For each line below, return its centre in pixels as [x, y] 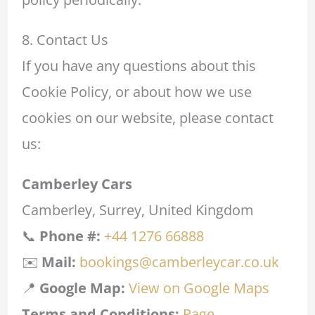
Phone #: [70, 236]
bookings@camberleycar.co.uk [179, 262]
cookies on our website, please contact [147, 118]
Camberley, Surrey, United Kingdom [137, 210]
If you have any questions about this [139, 66]
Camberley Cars [77, 184]
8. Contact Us [65, 40]
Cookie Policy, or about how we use [136, 92]
